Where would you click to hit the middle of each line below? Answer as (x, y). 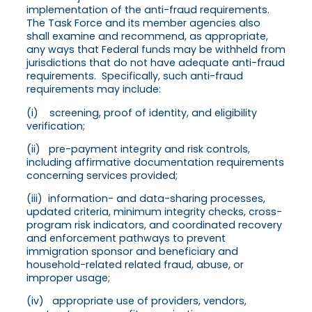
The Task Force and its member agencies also (143, 23)
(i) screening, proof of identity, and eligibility (142, 112)
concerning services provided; (102, 175)
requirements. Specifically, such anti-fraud (135, 76)
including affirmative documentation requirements (155, 162)
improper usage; (68, 278)
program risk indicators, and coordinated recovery (154, 225)
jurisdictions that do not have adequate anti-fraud (156, 63)
